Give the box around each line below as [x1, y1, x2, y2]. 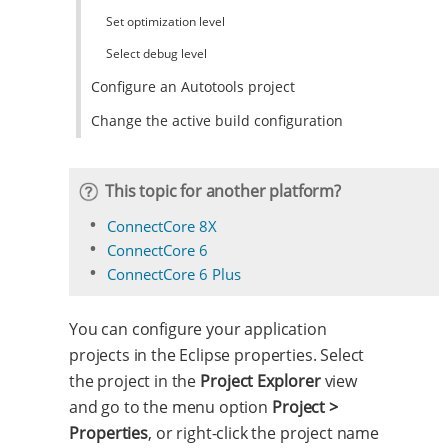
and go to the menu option [69, 395, 272, 418]
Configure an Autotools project [90, 76, 295, 96]
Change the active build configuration [90, 110, 343, 130]
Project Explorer [199, 369, 321, 392]
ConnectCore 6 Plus [107, 263, 241, 284]
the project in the [69, 369, 200, 392]
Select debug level [105, 44, 207, 62]
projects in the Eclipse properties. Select [69, 343, 365, 366]
